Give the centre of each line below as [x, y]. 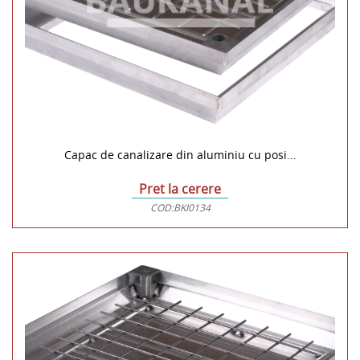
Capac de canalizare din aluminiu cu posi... [180, 154]
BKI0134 [192, 207]
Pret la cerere [180, 188]
